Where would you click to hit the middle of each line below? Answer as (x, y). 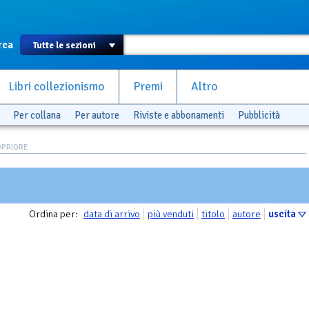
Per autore (97, 115)
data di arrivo (112, 214)
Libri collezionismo (57, 87)
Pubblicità (259, 115)
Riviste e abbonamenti (179, 115)
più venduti (171, 214)
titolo (213, 214)
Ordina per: (54, 214)
